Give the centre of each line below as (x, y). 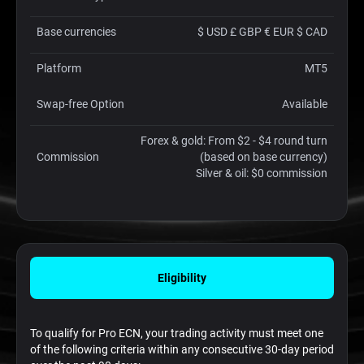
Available (305, 104)
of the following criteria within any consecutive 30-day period (182, 349)
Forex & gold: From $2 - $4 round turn (234, 141)
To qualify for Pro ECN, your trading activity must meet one (177, 333)
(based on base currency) (264, 157)
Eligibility (182, 278)
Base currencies (76, 32)
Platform (59, 68)
